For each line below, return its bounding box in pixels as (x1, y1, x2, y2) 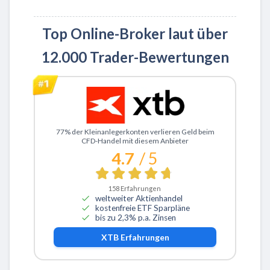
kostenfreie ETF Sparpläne (95, 202, 190, 213)
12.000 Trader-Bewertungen (41, 48, 229, 66)
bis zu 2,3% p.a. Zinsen (95, 212, 176, 222)
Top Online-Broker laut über (42, 25, 228, 43)
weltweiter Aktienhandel (95, 193, 183, 203)
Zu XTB (74, 124, 106, 136)
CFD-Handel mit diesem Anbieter (81, 136, 189, 146)
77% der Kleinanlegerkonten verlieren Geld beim (55, 127, 215, 137)
